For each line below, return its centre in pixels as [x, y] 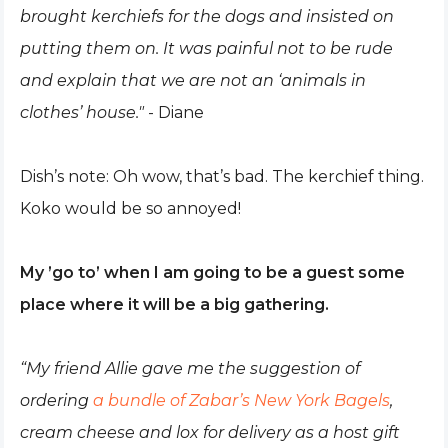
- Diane [174, 112]
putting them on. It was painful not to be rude [206, 48]
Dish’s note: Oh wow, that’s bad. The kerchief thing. [222, 176]
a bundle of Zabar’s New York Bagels [241, 400]
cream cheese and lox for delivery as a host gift [210, 432]
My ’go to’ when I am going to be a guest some [212, 272]
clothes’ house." [82, 112]
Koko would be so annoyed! [130, 208]
